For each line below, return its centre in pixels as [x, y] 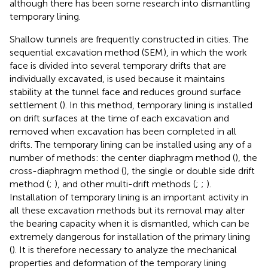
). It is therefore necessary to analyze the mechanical [124, 249]
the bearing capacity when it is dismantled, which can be [130, 223]
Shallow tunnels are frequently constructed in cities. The [129, 39]
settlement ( [36, 105]
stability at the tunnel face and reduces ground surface [125, 92]
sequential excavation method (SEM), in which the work [128, 52]
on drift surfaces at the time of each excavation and [119, 118]
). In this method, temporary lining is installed [157, 105]
